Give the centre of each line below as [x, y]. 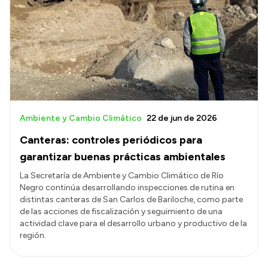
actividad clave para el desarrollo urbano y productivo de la [133, 224]
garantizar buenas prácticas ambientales [123, 157]
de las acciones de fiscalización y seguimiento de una [121, 212]
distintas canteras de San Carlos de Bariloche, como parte [131, 200]
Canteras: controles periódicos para [111, 140]
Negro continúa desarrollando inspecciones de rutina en [127, 188]
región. [33, 236]
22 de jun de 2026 [182, 118]
